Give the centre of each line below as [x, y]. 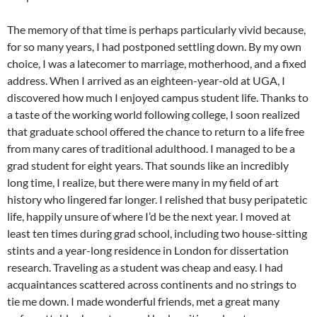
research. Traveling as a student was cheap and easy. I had [145, 267]
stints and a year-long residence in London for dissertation [148, 250]
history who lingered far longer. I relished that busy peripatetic [157, 200]
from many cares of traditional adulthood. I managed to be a [151, 149]
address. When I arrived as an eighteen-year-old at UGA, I [146, 81]
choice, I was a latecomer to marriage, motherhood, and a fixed [157, 64]
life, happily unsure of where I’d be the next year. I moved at [149, 217]
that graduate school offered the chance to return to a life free [156, 132]
